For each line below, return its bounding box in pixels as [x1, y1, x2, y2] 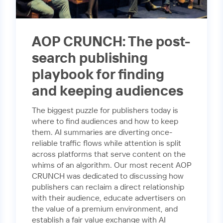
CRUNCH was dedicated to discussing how [32, 172, 184, 180]
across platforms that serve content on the [32, 150, 186, 158]
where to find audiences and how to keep [32, 117, 178, 125]
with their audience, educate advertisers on [32, 194, 186, 202]
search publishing [32, 51, 148, 66]
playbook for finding [32, 68, 164, 82]
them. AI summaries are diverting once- [32, 128, 172, 136]
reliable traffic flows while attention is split [32, 139, 181, 147]
